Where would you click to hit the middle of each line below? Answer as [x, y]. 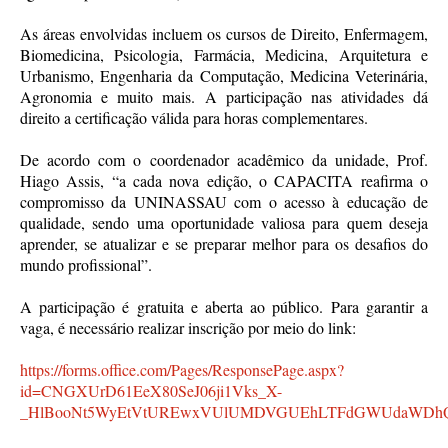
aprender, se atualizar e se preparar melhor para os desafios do [224, 243]
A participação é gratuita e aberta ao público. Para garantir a [224, 306]
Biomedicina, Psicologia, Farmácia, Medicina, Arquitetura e [224, 54]
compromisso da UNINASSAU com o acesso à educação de [224, 201]
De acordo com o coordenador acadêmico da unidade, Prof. [224, 159]
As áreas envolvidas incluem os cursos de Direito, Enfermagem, [224, 33]
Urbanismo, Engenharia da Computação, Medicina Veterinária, [224, 75]
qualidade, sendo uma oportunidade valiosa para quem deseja [224, 222]
